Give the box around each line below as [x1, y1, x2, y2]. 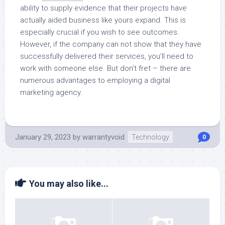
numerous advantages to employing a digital [20, 76, 170, 85]
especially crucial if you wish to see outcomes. [20, 28, 179, 37]
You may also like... [29, 178, 108, 189]
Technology [132, 133, 169, 141]
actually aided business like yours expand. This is [20, 16, 186, 25]
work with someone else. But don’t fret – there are [20, 64, 191, 73]
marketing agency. [20, 88, 82, 97]
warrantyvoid [82, 133, 125, 142]
